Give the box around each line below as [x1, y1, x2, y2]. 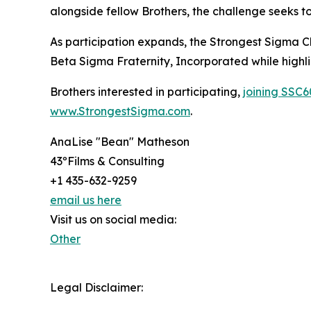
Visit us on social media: [50, 212, 176, 226]
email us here [50, 192, 121, 207]
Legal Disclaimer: [50, 280, 143, 294]
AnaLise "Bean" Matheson [50, 134, 190, 149]
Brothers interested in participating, [50, 84, 243, 99]
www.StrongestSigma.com [50, 103, 190, 118]
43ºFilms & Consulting [50, 153, 165, 168]
